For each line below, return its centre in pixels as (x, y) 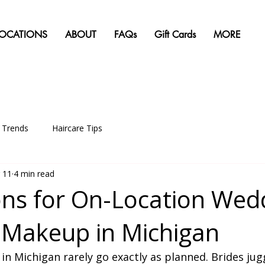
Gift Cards (175, 35)
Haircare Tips (77, 128)
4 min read (34, 173)
